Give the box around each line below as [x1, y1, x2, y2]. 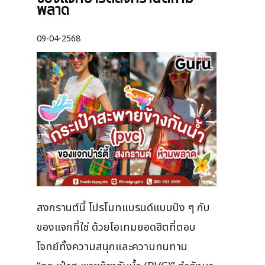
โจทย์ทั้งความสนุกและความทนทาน [37, 238, 188, 256]
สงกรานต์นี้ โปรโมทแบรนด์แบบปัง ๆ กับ [37, 199, 210, 216]
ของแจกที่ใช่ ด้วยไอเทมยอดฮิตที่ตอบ [37, 219, 196, 236]
